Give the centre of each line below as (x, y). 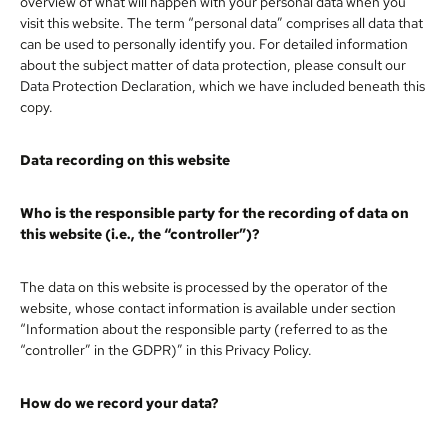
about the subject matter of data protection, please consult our (213, 64)
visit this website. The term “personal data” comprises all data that (221, 22)
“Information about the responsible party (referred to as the (204, 328)
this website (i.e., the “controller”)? (140, 233)
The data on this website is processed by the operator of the (204, 286)
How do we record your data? (119, 402)
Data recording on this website (125, 159)
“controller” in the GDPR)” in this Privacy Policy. (166, 349)
